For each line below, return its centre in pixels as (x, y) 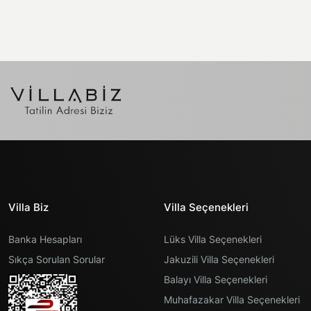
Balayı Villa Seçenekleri (216, 279)
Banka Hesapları (45, 239)
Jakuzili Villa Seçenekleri (219, 259)
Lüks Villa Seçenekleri (213, 239)
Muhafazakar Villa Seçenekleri (232, 300)
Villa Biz (28, 207)
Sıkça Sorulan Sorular (57, 259)
